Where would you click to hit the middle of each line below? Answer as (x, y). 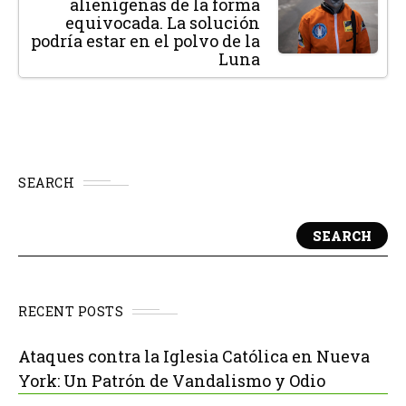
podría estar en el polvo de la (145, 41)
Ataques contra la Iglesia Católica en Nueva (194, 357)
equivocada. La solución (163, 23)
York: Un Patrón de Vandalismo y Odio (172, 381)
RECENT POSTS (71, 312)
